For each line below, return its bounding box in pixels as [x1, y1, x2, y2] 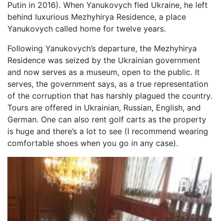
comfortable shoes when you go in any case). [7, 138, 178, 148]
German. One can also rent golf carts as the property [7, 114, 206, 125]
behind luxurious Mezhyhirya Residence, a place [7, 12, 186, 22]
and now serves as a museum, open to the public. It [7, 67, 200, 77]
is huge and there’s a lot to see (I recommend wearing [7, 126, 208, 137]
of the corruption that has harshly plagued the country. [7, 91, 212, 101]
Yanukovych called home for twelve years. [7, 24, 166, 34]
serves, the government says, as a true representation [7, 79, 208, 89]
